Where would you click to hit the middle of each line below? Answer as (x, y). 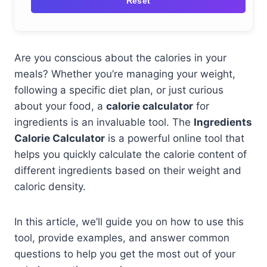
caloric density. (50, 187)
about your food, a (60, 106)
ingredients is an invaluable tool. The (104, 122)
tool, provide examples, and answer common (122, 238)
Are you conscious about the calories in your (120, 58)
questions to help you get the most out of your (125, 254)
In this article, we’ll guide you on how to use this (129, 222)
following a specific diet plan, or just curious (119, 90)
